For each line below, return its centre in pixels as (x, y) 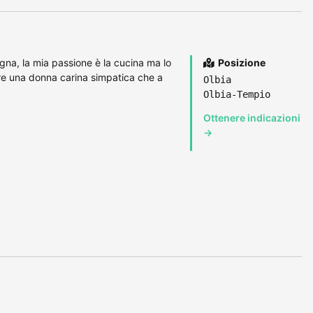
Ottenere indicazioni (252, 118)
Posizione (241, 63)
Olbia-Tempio (237, 94)
